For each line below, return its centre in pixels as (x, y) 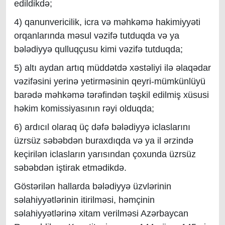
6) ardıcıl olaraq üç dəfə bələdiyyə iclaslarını (102, 127)
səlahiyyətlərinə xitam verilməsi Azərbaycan (101, 213)
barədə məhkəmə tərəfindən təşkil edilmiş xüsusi (111, 95)
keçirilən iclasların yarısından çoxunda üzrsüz (105, 154)
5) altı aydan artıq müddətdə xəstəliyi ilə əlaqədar (113, 68)
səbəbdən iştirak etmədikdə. (70, 168)
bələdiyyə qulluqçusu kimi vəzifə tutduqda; (98, 49)
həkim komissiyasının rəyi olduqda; (84, 108)
